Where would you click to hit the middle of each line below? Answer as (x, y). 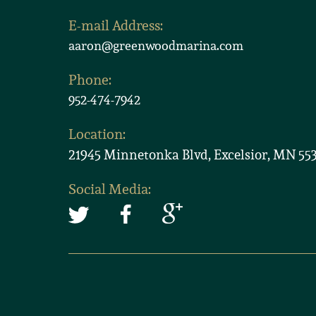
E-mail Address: (116, 26)
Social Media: (110, 189)
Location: (97, 134)
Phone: (90, 80)
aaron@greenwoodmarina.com (156, 46)
